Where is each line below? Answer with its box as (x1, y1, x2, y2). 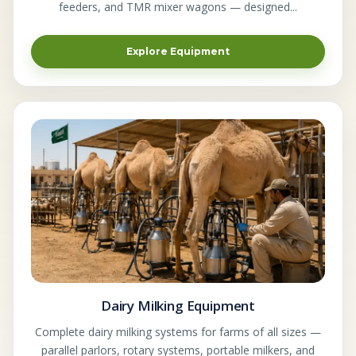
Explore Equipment (126, 44, 230, 57)
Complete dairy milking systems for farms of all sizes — (35, 323, 321, 339)
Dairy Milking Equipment (100, 296, 256, 315)
